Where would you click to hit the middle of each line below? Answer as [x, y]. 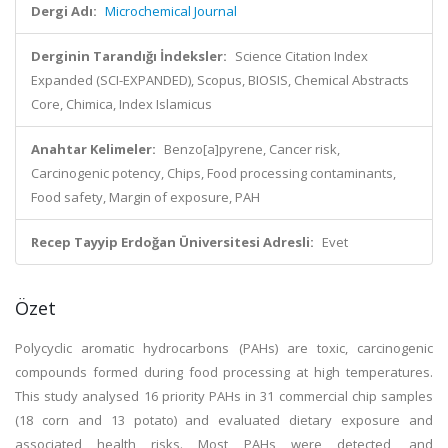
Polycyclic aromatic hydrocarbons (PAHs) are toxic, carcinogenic [224, 348]
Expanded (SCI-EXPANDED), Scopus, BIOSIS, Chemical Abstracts [220, 80]
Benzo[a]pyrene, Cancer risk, [252, 149]
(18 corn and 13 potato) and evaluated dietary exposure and [224, 420]
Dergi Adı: [64, 11]
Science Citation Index [301, 56]
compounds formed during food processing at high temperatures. [224, 372]
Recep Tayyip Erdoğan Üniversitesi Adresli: [172, 242]
